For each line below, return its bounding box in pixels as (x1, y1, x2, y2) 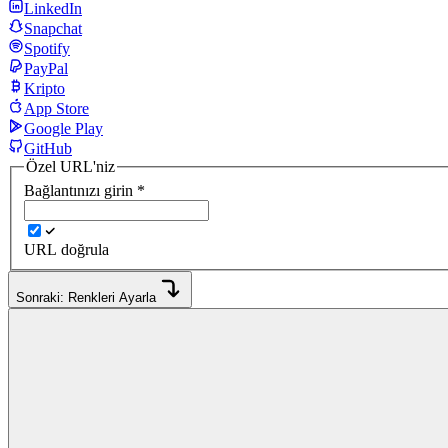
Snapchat (24, 20, 82, 38)
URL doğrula (24, 240, 109, 258)
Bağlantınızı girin (24, 181, 133, 199)
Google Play (24, 120, 103, 138)
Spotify (24, 40, 70, 58)
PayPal (24, 60, 68, 78)
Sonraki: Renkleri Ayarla (16, 289, 156, 305)
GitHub (24, 140, 72, 158)
